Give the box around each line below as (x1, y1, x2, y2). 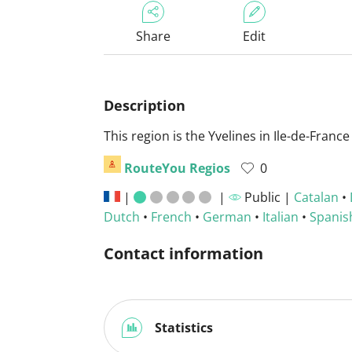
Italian (262, 208, 299, 225)
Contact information (104, 243, 263, 264)
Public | (240, 189, 294, 206)
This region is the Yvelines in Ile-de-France (104, 127, 350, 145)
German (203, 208, 251, 225)
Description (104, 96, 185, 115)
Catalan (293, 189, 339, 206)
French (151, 208, 192, 225)
